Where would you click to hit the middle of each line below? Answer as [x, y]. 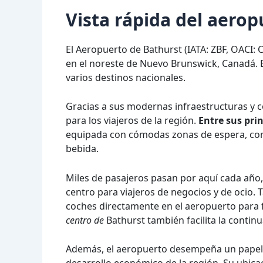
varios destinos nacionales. [126, 77]
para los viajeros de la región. [132, 121]
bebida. [82, 149]
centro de [85, 220]
